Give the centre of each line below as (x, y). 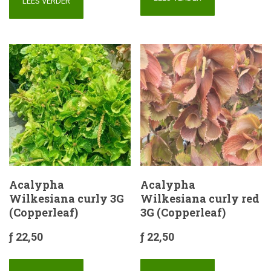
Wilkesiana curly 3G (67, 198)
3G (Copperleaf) (183, 212)
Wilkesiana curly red (200, 198)
